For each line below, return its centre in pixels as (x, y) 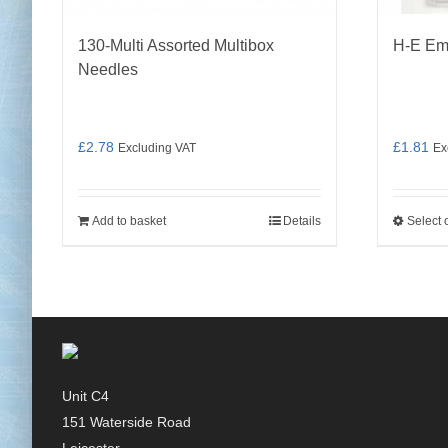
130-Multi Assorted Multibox (176, 45)
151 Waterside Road (126, 422)
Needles (108, 69)
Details (302, 221)
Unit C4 (85, 396)
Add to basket (129, 221)
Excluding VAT (157, 147)
